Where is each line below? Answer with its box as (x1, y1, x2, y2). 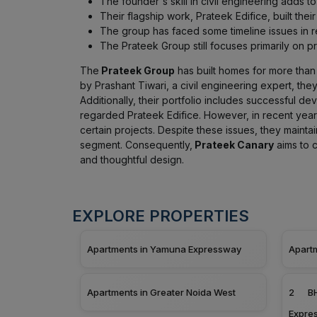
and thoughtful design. (79, 153, 184, 166)
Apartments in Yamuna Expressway (86, 243, 241, 255)
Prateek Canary (192, 138, 274, 151)
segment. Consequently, (79, 138, 192, 151)
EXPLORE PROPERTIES (72, 206, 249, 225)
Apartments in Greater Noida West (86, 286, 236, 298)
